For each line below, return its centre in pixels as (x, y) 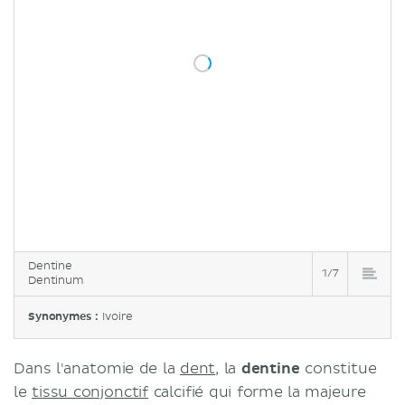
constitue (338, 369)
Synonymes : (66, 317)
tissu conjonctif (90, 392)
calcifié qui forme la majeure (257, 392)
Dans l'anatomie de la (97, 369)
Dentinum (56, 281)
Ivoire (118, 317)
